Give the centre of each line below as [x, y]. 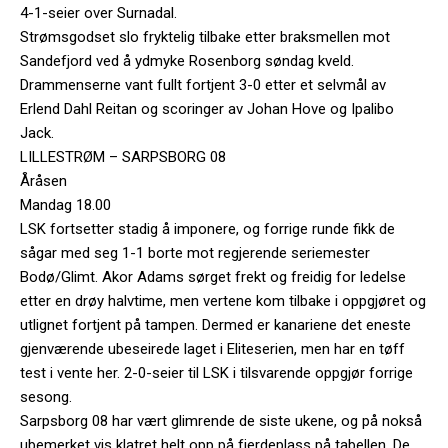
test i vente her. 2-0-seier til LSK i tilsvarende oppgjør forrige [216, 372]
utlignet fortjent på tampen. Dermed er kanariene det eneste [215, 324]
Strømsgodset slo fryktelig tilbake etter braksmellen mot [205, 36]
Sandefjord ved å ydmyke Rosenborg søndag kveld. [187, 60]
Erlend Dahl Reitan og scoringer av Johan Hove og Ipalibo [207, 108]
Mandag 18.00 [65, 204]
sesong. [46, 396]
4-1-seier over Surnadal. [98, 12]
